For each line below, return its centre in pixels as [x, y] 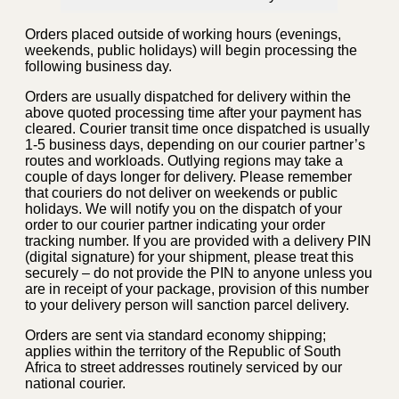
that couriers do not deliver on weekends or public [181, 192]
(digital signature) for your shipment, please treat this [189, 256]
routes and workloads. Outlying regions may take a [184, 160]
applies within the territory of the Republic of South [183, 351]
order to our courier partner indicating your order [175, 224]
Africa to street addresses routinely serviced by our [183, 367]
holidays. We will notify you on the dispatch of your [183, 208]
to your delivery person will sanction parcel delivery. [187, 305]
